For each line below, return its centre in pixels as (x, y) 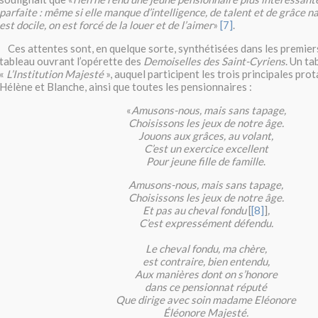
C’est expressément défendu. (206, 223)
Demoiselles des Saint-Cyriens (214, 61)
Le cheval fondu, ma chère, (206, 249)
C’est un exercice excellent (206, 149)
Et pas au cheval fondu (195, 210)
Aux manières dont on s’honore (206, 274)
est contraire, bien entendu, (206, 262)
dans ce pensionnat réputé (206, 287)
